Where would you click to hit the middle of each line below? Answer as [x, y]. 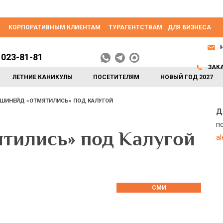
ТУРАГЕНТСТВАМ [135, 27]
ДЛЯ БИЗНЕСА [189, 27]
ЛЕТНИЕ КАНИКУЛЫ [43, 77]
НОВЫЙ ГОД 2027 [186, 77]
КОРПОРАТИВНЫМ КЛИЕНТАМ [55, 27]
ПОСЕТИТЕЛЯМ [116, 77]
